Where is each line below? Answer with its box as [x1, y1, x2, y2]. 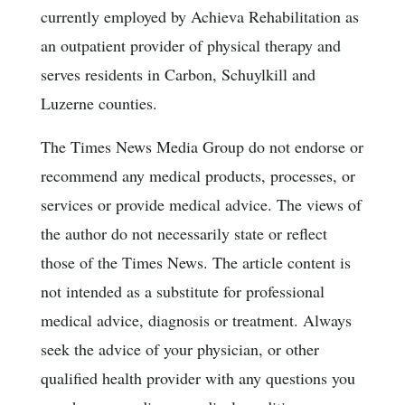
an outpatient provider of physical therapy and [41, 33, 341, 56]
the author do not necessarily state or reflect [41, 221, 327, 244]
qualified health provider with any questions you [41, 366, 355, 389]
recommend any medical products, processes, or [41, 164, 355, 186]
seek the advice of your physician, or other [41, 337, 319, 360]
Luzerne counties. [41, 91, 157, 114]
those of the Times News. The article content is [41, 250, 351, 273]
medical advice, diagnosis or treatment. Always [41, 308, 352, 331]
